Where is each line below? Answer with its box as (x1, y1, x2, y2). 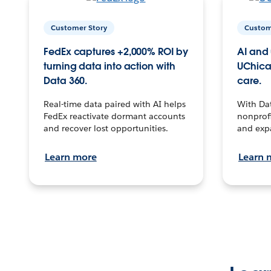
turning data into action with (44, 59, 175, 73)
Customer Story (51, 22, 107, 33)
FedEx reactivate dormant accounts (44, 110, 185, 122)
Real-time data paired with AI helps (44, 98, 186, 109)
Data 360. (44, 74, 88, 87)
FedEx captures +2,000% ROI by (44, 45, 188, 58)
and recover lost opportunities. (44, 122, 168, 134)
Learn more (45, 150, 97, 163)
